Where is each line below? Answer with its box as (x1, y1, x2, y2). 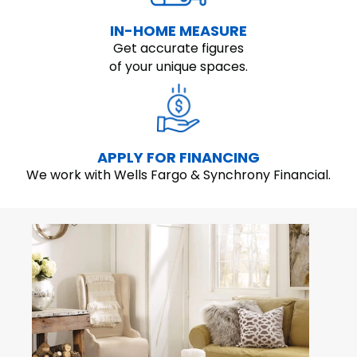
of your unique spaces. (109, 57, 248, 76)
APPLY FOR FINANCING (97, 147, 260, 167)
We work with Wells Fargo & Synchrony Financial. (26, 165, 331, 184)
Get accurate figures (113, 38, 244, 57)
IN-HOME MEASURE (110, 20, 247, 41)
